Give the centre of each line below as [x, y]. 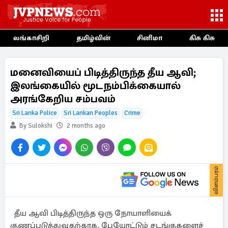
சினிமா [150, 38]
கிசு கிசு [202, 38]
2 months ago [86, 126]
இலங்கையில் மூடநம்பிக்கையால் [95, 85]
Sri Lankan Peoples [91, 113]
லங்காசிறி [32, 38]
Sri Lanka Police [35, 113]
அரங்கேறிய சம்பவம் [63, 99]
